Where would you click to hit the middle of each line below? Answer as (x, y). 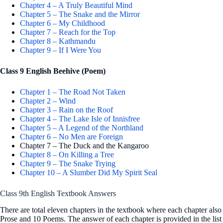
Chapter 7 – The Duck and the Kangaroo (84, 145)
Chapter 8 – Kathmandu (58, 41)
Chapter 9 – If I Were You (60, 50)
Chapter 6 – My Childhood (62, 23)
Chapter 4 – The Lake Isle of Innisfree (80, 118)
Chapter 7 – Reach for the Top (68, 32)
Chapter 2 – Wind (48, 101)
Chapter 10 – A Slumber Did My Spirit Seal (89, 172)
